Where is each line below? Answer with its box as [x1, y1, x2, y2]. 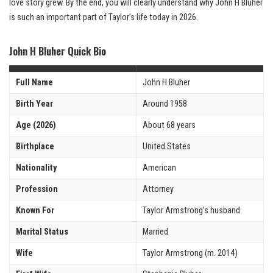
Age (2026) [16, 119, 56, 130]
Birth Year [16, 98, 53, 109]
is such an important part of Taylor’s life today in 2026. [9, 12, 198, 23]
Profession [16, 183, 58, 194]
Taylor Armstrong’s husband [143, 205, 240, 216]
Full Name [16, 77, 53, 88]
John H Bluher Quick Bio [9, 43, 106, 58]
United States [143, 141, 191, 152]
